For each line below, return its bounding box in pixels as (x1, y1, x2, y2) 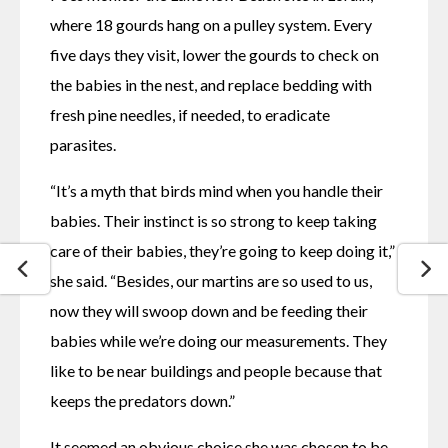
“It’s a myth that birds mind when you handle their (50, 181, 383, 201)
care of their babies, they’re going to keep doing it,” (50, 241, 395, 261)
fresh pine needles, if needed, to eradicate (50, 105, 330, 125)
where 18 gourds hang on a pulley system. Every (50, 15, 372, 35)
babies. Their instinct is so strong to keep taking (50, 211, 377, 231)
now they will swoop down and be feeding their (50, 301, 368, 321)
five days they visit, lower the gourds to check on (50, 45, 379, 65)
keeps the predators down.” (50, 391, 235, 411)
